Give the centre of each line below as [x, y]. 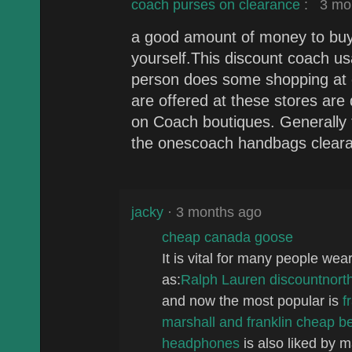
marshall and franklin [229, 321]
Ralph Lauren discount [251, 279]
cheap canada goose [227, 236]
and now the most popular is [252, 300]
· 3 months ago [213, 211]
